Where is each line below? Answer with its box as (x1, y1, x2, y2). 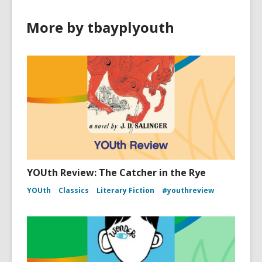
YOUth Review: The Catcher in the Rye (27, 166, 206, 179)
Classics (58, 185, 89, 195)
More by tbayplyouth (26, 18, 174, 37)
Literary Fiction (96, 185, 154, 195)
